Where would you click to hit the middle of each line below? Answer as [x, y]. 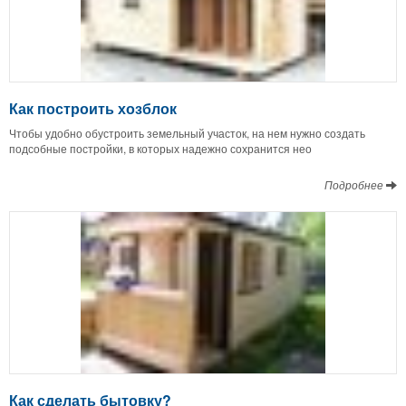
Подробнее [355, 184]
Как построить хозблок [93, 108]
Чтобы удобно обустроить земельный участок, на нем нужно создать [187, 132]
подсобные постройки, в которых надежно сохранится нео [160, 148]
